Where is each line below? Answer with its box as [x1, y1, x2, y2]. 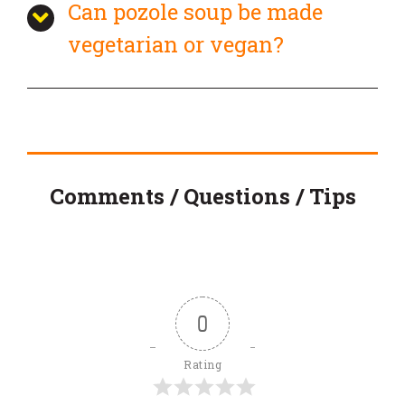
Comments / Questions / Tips [49, 182, 356, 211]
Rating [184, 357, 221, 372]
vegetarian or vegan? [68, 30, 284, 59]
